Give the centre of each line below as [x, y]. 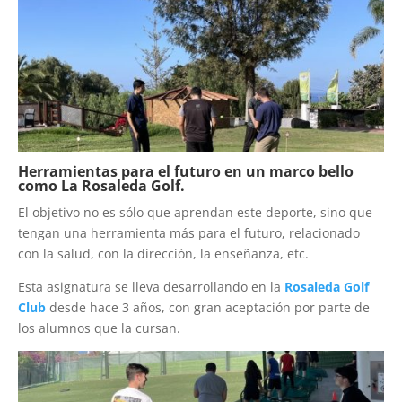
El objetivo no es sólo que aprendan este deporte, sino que [195, 213]
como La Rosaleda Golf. [101, 186]
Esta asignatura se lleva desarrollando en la [151, 287]
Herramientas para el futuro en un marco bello [186, 172]
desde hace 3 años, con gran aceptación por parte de [210, 308]
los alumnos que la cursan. [99, 328]
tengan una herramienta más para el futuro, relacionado [189, 233]
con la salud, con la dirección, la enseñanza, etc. [163, 254]
